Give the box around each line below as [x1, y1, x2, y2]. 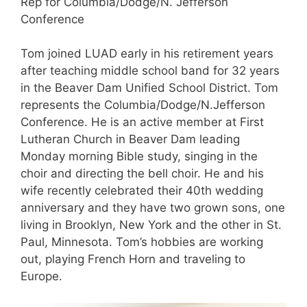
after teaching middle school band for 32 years [21, 64, 280, 78]
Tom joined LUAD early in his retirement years [21, 47, 273, 61]
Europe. [21, 269, 62, 284]
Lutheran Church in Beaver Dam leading [21, 132, 240, 147]
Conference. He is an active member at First [21, 115, 264, 130]
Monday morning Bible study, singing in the [21, 149, 258, 164]
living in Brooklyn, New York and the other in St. [21, 218, 282, 232]
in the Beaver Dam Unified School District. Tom [21, 81, 278, 95]
